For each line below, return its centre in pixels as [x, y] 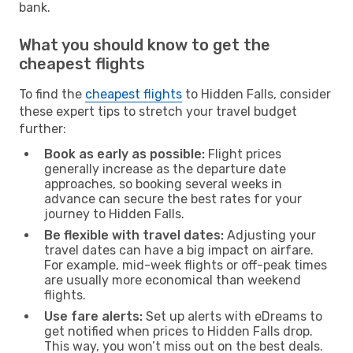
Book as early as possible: [124, 154]
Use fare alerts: [93, 316]
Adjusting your [270, 235]
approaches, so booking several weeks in [163, 184]
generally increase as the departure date [165, 169]
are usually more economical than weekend [173, 280]
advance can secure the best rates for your [173, 199]
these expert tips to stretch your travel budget [158, 111]
